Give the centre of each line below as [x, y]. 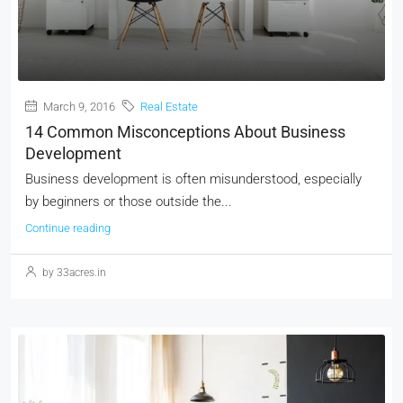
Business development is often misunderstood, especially [193, 179]
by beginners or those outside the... [129, 201]
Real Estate [169, 107]
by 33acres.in [73, 273]
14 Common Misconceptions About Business [185, 132]
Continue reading [68, 228]
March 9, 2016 [78, 107]
